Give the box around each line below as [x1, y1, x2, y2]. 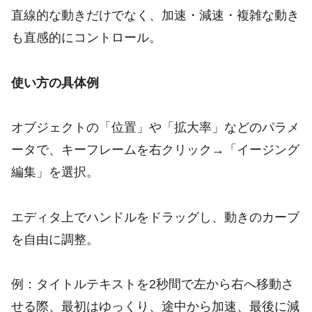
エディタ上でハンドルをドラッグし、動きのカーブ [11, 210, 299, 224]
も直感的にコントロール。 [11, 31, 162, 45]
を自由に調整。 [11, 232, 99, 247]
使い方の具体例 [11, 75, 99, 90]
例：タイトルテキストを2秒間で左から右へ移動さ [11, 276, 294, 291]
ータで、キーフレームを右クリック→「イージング [11, 143, 299, 157]
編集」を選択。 [11, 165, 99, 180]
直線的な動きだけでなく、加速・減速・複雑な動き [11, 8, 299, 23]
